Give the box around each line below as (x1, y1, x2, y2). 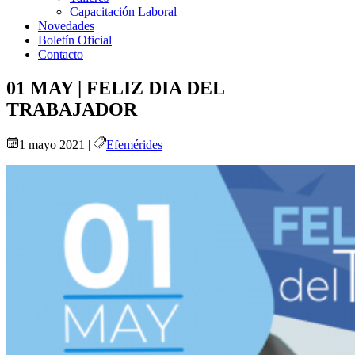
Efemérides (106, 137, 162, 151)
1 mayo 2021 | (19, 137, 94, 151)
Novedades (38, 18, 94, 32)
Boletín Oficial (38, 32, 112, 47)
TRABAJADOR (6, 98, 137, 120)
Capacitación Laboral (70, 4, 177, 18)
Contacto (38, 47, 83, 61)
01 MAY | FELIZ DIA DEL (6, 77, 224, 98)
